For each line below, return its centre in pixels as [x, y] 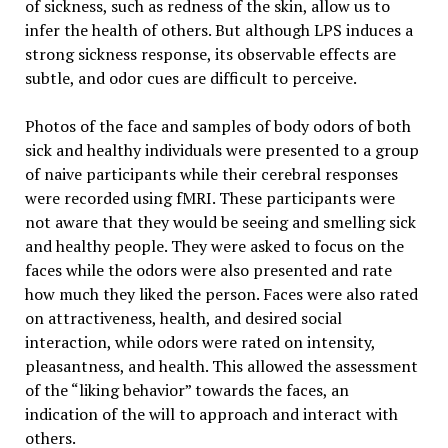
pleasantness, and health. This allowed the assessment [221, 366]
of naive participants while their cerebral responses [211, 174]
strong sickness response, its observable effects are [210, 54]
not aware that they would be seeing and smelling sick [220, 222]
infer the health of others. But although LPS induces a [218, 30]
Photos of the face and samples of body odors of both [217, 126]
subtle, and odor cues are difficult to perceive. [190, 78]
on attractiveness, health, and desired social [183, 318]
